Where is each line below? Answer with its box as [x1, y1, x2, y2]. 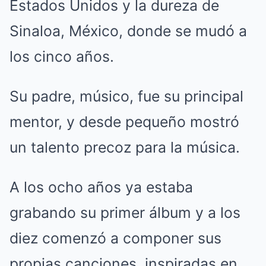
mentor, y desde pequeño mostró [9, 113, 239, 131]
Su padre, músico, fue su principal [9, 87, 243, 106]
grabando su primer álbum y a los [9, 204, 240, 222]
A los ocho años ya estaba [9, 178, 193, 197]
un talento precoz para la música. [9, 138, 240, 157]
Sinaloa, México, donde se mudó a [9, 22, 247, 40]
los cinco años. [9, 47, 114, 66]
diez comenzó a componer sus [9, 229, 221, 248]
